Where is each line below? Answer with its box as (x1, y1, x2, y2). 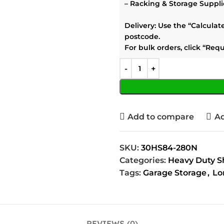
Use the (156, 21, 188, 30)
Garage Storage (143, 168, 206, 177)
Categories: (119, 155, 166, 165)
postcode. (124, 32, 160, 41)
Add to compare (127, 111, 194, 121)
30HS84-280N (141, 143, 197, 152)
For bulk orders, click (124, 43, 202, 52)
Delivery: (124, 21, 156, 30)
